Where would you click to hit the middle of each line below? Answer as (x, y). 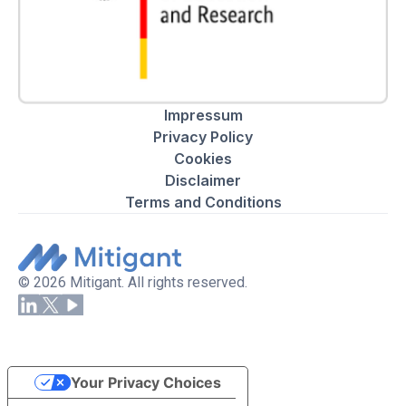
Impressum (203, 116)
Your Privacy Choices (145, 383)
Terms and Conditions (203, 203)
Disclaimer (203, 181)
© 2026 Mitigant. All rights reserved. (133, 283)
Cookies (203, 159)
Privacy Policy (203, 137)
